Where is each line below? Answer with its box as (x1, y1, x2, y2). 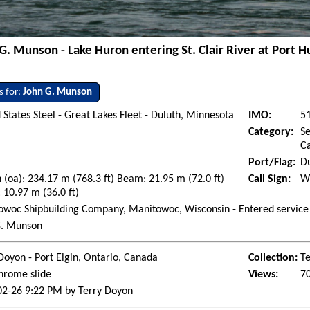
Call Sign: (248, 174, 291, 185)
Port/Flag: (248, 157, 296, 169)
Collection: (248, 253, 298, 264)
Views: (248, 269, 279, 281)
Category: (248, 127, 294, 138)
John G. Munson (23, 87, 93, 98)
